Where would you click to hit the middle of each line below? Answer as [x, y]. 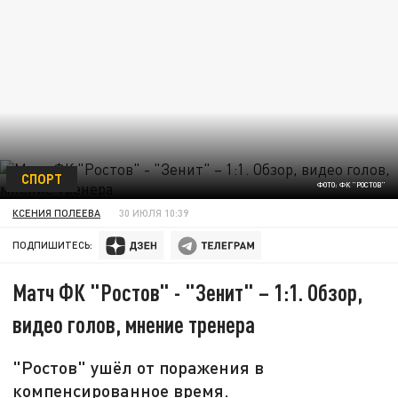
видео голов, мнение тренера [134, 324]
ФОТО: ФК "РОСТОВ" [351, 185]
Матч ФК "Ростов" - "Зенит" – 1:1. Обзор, [188, 292]
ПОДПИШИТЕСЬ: [53, 245]
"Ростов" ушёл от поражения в [139, 367]
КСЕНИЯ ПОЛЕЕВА [57, 212]
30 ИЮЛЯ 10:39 [154, 212]
